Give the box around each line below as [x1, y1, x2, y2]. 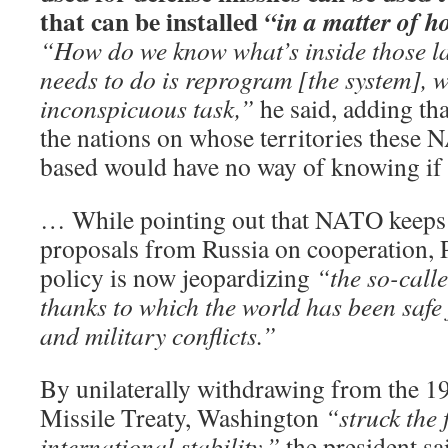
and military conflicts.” [40, 317, 276, 352]
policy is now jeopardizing [40, 259, 316, 294]
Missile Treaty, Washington [40, 399, 325, 434]
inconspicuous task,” [40, 90, 254, 125]
